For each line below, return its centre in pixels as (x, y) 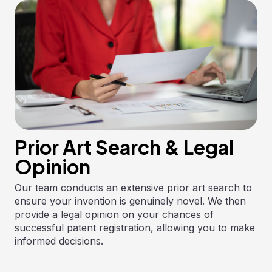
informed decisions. (59, 241)
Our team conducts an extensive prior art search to (133, 187)
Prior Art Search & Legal (124, 147)
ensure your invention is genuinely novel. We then (130, 201)
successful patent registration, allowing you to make (134, 227)
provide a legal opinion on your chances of (114, 214)
